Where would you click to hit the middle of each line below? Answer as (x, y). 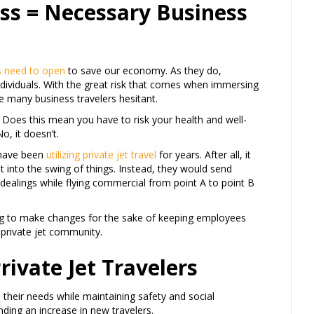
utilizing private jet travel (101, 155)
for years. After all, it (204, 155)
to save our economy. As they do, (143, 70)
